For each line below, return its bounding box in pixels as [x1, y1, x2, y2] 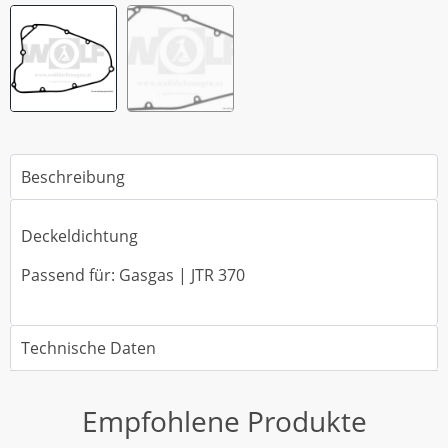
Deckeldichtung [21, 225, 138, 248]
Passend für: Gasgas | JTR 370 [21, 263, 245, 286]
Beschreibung [21, 165, 125, 188]
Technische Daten [21, 337, 156, 360]
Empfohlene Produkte [81, 402, 367, 441]
